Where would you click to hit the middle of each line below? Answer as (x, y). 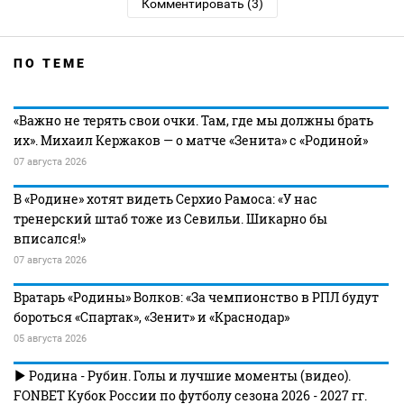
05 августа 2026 (50, 339)
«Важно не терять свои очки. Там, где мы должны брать (193, 120)
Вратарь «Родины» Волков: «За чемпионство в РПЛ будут (196, 297)
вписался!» (50, 239)
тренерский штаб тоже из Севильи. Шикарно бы (170, 219)
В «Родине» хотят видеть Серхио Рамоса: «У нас (165, 199)
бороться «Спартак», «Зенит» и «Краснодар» (151, 317)
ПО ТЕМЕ (50, 63)
